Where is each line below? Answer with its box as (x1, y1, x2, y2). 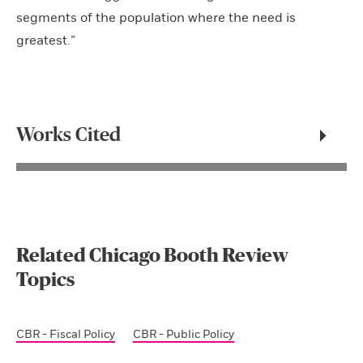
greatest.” (16, 32, 75, 49)
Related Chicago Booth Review (16, 246, 288, 266)
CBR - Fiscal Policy (16, 327, 115, 341)
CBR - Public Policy (133, 327, 235, 341)
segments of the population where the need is (16, 10, 296, 26)
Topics (16, 271, 75, 290)
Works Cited (16, 126, 121, 145)
